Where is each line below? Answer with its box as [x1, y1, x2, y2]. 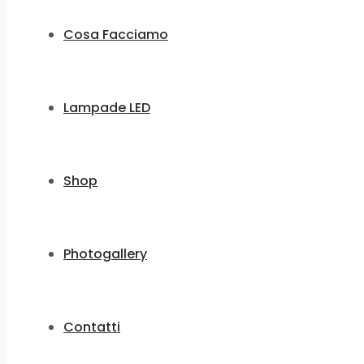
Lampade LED [63, 98, 150, 117]
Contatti [63, 318, 120, 336]
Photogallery [63, 245, 147, 263]
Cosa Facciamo [63, 25, 168, 44]
